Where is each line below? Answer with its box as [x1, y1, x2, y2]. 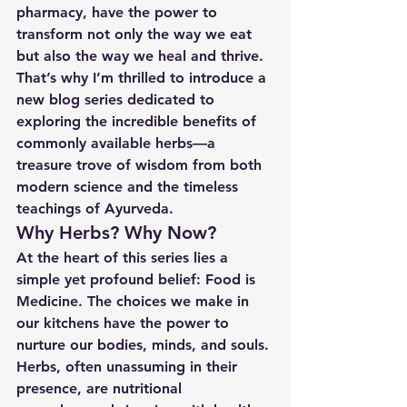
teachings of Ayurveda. [16, 200, 174, 217]
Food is [205, 271, 260, 288]
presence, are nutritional [16, 380, 186, 397]
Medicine [16, 293, 78, 310]
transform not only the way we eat [16, 25, 256, 43]
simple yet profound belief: [16, 271, 205, 288]
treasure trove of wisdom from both [16, 156, 266, 174]
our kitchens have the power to [16, 314, 233, 332]
